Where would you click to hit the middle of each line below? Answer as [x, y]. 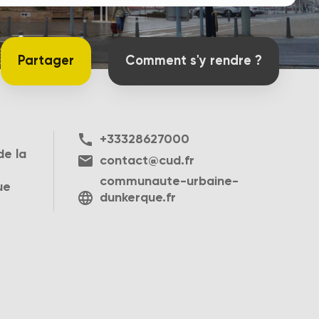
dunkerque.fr [137, 198]
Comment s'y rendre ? [194, 61]
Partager [46, 61]
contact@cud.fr [147, 161]
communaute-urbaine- [169, 182]
